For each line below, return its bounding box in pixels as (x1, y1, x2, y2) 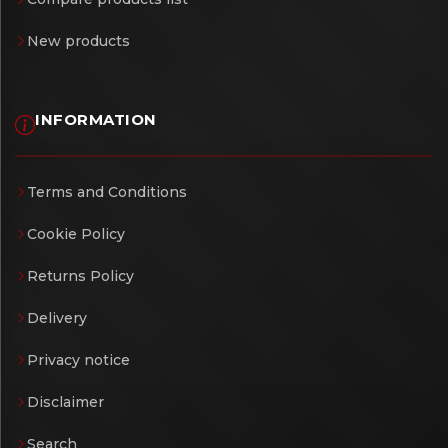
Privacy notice (27, 351, 130, 370)
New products (27, 32, 130, 51)
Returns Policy (27, 267, 134, 286)
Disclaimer (27, 393, 104, 412)
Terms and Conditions (27, 183, 187, 202)
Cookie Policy (27, 225, 125, 244)
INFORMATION (35, 110, 157, 130)
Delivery (27, 309, 87, 328)
